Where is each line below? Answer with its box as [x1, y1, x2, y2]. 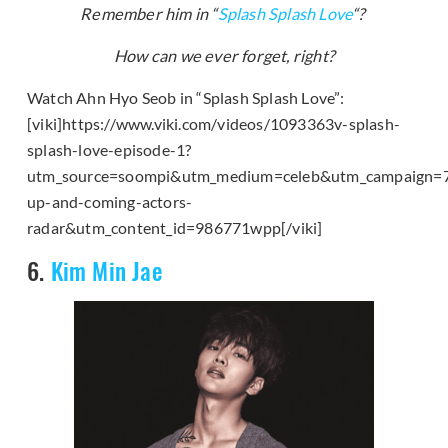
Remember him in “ [80, 3, 218, 23]
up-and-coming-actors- [27, 191, 193, 211]
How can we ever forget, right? [114, 45, 334, 65]
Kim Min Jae [50, 252, 162, 288]
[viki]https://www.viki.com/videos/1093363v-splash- [27, 113, 401, 133]
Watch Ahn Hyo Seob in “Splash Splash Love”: [27, 87, 345, 107]
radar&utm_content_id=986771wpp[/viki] [27, 217, 323, 237]
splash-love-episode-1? [27, 139, 192, 159]
